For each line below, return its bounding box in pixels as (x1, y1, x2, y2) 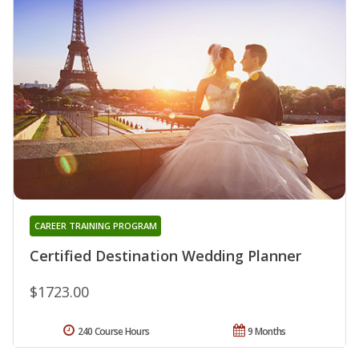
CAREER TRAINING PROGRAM (34, 219, 157, 232)
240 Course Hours (77, 324, 150, 338)
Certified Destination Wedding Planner (30, 245, 301, 265)
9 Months (248, 324, 286, 338)
